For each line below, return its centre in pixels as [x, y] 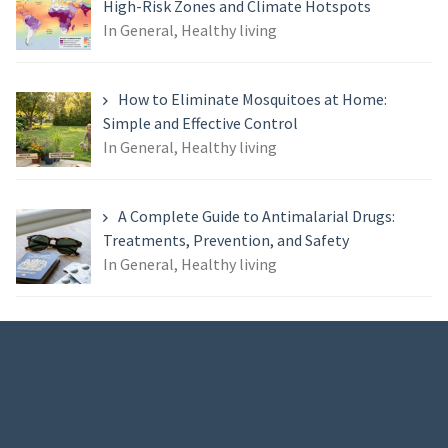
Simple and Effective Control [200, 123]
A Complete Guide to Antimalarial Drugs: [256, 216]
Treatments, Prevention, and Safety [225, 240]
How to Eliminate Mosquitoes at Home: [252, 99]
